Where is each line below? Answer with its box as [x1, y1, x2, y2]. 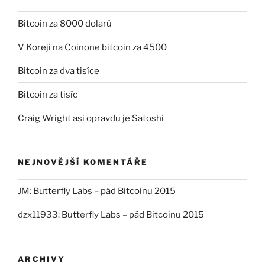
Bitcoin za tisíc [18, 89, 77, 100]
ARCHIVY [18, 254, 66, 264]
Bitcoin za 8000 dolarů [18, 18, 112, 29]
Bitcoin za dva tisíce [18, 65, 99, 76]
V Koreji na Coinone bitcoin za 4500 [18, 41, 167, 53]
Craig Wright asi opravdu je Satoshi [18, 112, 164, 124]
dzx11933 [18, 209, 58, 221]
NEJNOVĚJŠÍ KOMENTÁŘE [18, 157, 148, 167]
